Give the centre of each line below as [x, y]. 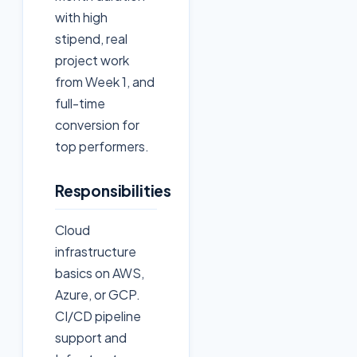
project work [92, 61]
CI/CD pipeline [98, 316]
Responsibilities [113, 191]
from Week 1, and [105, 82]
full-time [80, 104]
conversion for [97, 125]
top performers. [102, 147]
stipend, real [91, 39]
